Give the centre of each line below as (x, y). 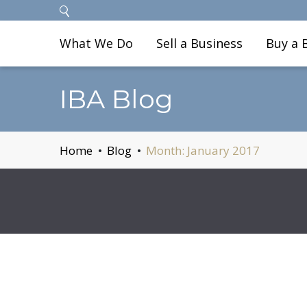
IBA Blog (116, 99)
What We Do (96, 43)
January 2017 (223, 150)
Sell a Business (199, 43)
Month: (167, 150)
